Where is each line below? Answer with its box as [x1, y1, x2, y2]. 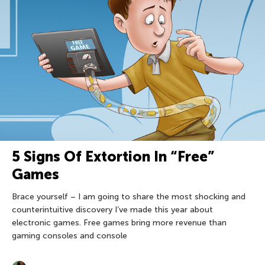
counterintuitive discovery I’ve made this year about [12, 205, 213, 215]
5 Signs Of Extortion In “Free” [12, 148, 214, 166]
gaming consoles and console [12, 231, 127, 241]
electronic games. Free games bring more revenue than [12, 218, 227, 228]
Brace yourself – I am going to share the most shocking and [12, 192, 245, 202]
